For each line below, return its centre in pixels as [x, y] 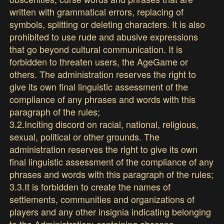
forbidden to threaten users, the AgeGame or [99, 61]
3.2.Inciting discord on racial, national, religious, [104, 124]
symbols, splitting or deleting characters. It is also [107, 24]
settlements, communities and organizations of [102, 199]
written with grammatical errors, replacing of [97, 11]
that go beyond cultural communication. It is [96, 49]
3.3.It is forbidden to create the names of [90, 186]
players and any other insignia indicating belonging [110, 211]
